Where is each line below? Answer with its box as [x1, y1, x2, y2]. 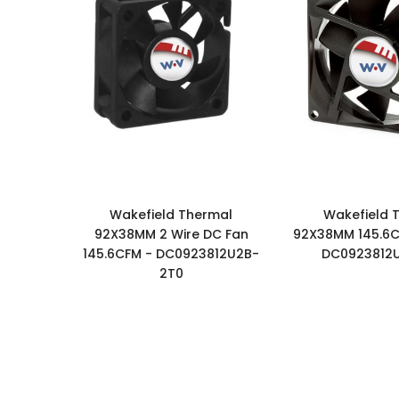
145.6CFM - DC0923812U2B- [83, 244, 259, 263]
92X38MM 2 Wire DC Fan [94, 224, 248, 243]
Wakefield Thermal [110, 205, 232, 224]
